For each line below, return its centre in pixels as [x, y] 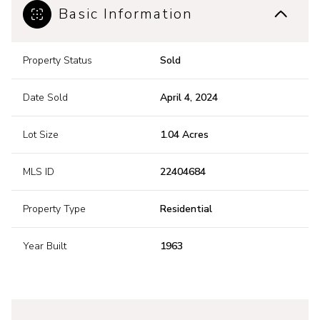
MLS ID [39, 172]
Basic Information [126, 14]
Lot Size [41, 135]
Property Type [54, 209]
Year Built [45, 246]
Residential [186, 209]
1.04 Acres [184, 135]
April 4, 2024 [189, 98]
